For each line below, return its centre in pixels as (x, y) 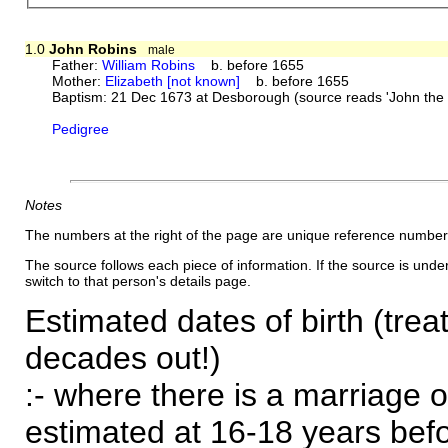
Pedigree (81, 128)
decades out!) (122, 357)
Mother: (79, 80)
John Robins (92, 48)
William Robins (149, 64)
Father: (77, 64)
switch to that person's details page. (137, 281)
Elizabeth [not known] (173, 80)
